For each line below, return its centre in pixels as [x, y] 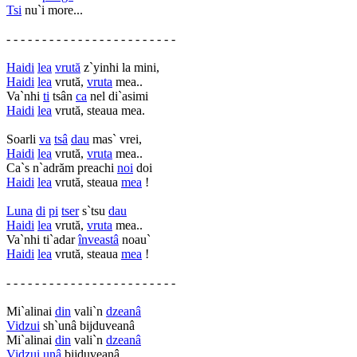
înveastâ [98, 239]
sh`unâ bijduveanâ [87, 325]
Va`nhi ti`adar [42, 239]
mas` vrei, [116, 139]
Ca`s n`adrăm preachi [62, 167]
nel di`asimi [118, 96]
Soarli [23, 139]
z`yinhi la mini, [120, 67]
